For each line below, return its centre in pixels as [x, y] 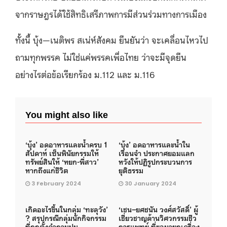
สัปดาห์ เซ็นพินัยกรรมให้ [62, 153]
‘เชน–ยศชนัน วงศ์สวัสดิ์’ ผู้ [158, 209]
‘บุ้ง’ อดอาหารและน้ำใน [154, 144]
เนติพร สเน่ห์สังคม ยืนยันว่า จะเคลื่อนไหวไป [129, 40]
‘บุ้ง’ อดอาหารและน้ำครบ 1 [66, 144]
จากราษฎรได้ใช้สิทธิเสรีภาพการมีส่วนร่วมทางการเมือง [111, 14]
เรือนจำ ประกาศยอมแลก [157, 153]
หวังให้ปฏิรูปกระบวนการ [155, 161]
